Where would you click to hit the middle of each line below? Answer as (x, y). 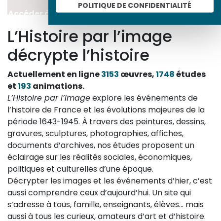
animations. (58, 86)
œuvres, (137, 74)
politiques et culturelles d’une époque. (80, 169)
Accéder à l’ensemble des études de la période (105, 14)
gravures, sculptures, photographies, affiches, (95, 134)
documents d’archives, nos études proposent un (101, 146)
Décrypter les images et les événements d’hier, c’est (110, 181)
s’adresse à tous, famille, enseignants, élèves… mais (106, 205)
